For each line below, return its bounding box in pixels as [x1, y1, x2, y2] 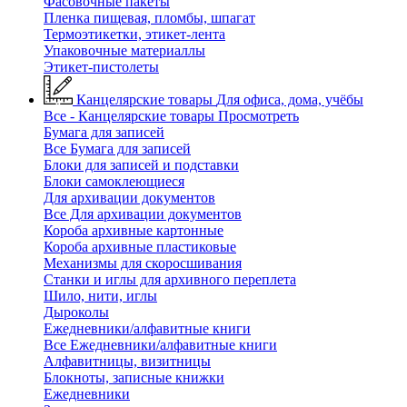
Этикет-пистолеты [44, 59, 159, 74]
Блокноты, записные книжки [44, 370, 224, 385]
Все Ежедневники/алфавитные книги [44, 337, 277, 352]
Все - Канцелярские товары [44, 108, 214, 124]
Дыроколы [44, 304, 109, 320]
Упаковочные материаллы [44, 43, 205, 58]
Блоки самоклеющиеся [44, 174, 184, 189]
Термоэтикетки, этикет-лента [44, 26, 225, 42]
